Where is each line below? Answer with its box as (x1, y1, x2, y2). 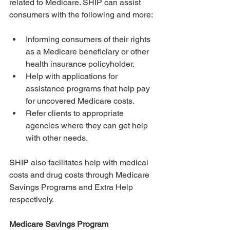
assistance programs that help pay (26, 84, 152, 94)
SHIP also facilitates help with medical (9, 158, 150, 168)
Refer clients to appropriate (26, 108, 126, 119)
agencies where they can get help (26, 121, 150, 131)
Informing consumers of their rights (26, 34, 152, 45)
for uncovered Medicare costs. (26, 96, 135, 106)
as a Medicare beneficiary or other (26, 47, 151, 57)
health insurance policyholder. (26, 59, 135, 69)
